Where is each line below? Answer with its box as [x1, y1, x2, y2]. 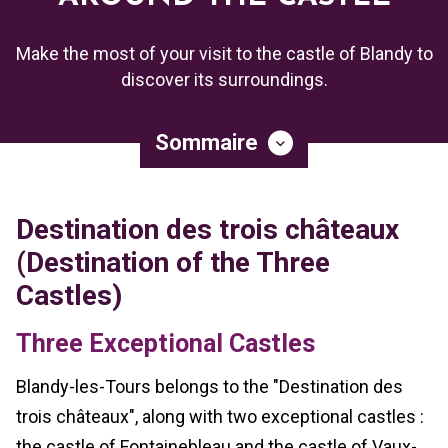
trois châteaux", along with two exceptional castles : [16, 405, 424, 427]
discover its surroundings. [120, 69, 328, 90]
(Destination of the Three [16, 246, 330, 279]
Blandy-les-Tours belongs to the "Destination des [16, 375, 403, 397]
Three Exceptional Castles [16, 328, 315, 358]
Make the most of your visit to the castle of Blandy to [15, 43, 433, 64]
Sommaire [155, 130, 258, 155]
